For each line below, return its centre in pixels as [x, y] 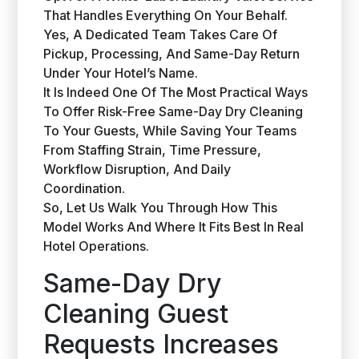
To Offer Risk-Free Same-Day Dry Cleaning [173, 111]
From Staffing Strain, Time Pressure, [153, 150]
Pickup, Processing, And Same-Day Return [172, 54]
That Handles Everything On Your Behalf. [166, 15]
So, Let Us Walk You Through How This [161, 208]
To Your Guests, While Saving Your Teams [170, 131]
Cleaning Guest [136, 314]
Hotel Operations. [97, 246]
